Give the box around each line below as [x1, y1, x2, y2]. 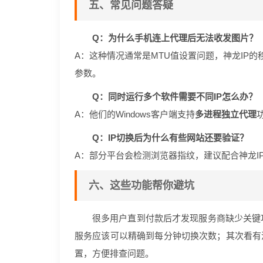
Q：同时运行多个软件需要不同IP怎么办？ [92, 92, 257, 102]
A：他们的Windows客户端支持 [75, 109, 195, 119]
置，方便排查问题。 [75, 248, 154, 258]
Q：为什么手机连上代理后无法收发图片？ [92, 33, 258, 43]
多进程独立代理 [195, 109, 257, 119]
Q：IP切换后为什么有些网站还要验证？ [92, 133, 248, 143]
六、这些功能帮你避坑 [89, 180, 194, 191]
